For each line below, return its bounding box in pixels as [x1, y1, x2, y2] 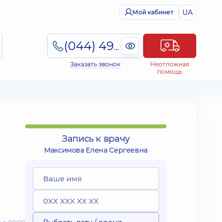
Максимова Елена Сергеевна [44, 146, 148, 155]
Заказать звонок [70, 60, 120, 68]
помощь [157, 68, 182, 75]
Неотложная [150, 60, 189, 68]
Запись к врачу [62, 133, 130, 144]
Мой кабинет [132, 8, 173, 16]
